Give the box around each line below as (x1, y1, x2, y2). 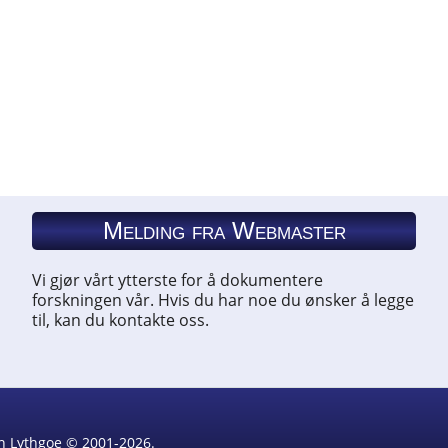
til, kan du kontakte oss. (32, 309, 209, 331)
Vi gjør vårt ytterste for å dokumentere (32, 269, 323, 291)
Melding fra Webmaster (102, 217, 346, 244)
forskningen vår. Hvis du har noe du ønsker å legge (32, 289, 414, 311)
